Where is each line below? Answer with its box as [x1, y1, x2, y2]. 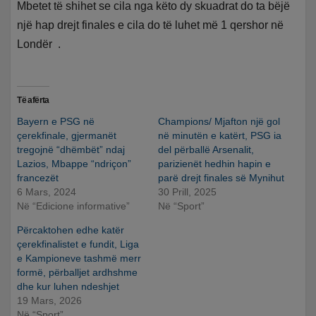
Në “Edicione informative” [17, 200, 130, 212]
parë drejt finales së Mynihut [158, 171, 284, 183]
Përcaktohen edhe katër [17, 224, 125, 236]
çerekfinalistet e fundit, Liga [17, 238, 140, 250]
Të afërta [17, 95, 49, 105]
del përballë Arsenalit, [158, 143, 254, 155]
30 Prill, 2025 [158, 186, 217, 197]
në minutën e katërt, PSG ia [158, 129, 281, 141]
